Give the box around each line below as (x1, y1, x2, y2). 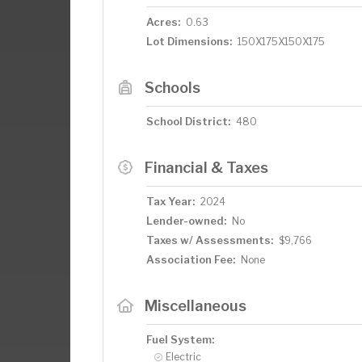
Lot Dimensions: (146, 34, 232, 48)
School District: (146, 114, 230, 128)
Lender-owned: (146, 213, 226, 227)
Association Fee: (146, 252, 235, 266)
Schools (144, 78, 200, 96)
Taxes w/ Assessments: (146, 233, 273, 246)
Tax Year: (146, 194, 195, 208)
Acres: (146, 15, 180, 28)
